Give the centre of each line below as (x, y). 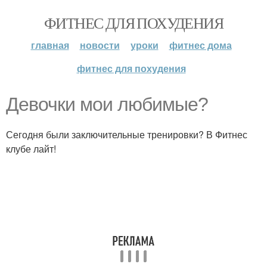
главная (50, 45)
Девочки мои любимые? (107, 104)
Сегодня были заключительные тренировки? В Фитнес (127, 134)
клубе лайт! (31, 149)
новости (100, 45)
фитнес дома (200, 45)
